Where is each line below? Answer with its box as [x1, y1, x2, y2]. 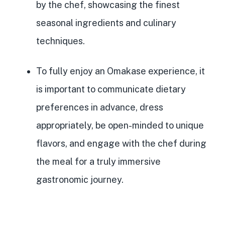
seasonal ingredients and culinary [36, 18, 176, 29]
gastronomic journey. [36, 174, 124, 185]
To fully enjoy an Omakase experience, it [36, 66, 205, 77]
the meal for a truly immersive [36, 156, 161, 167]
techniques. [36, 36, 85, 47]
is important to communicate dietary [36, 84, 186, 95]
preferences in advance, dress [36, 102, 163, 113]
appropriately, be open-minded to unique [36, 120, 204, 131]
